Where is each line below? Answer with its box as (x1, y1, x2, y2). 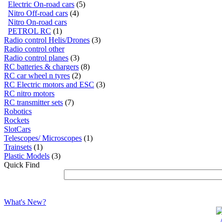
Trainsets (4, 142, 32, 151)
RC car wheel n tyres (4, 71, 70, 80)
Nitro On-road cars (8, 17, 67, 26)
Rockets (4, 115, 29, 124)
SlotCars (4, 124, 31, 133)
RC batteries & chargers (4, 62, 79, 71)
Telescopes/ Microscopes (4, 133, 82, 142)
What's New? (4, 197, 46, 206)
